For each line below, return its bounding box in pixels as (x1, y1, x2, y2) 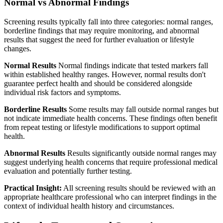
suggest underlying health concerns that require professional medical (4, 157, 218, 166)
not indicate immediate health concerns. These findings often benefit (4, 113, 217, 122)
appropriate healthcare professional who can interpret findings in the (4, 192, 217, 201)
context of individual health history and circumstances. (4, 201, 174, 210)
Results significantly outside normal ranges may (65, 148, 217, 157)
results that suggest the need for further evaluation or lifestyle (4, 35, 194, 44)
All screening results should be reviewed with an (62, 183, 216, 192)
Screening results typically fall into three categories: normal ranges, (4, 17, 213, 26)
